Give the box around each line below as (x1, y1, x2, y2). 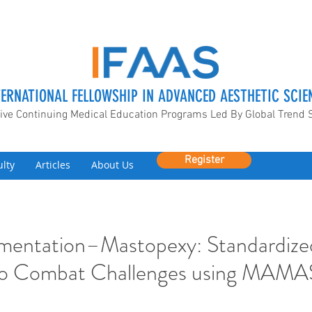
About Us (91, 158, 134, 171)
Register (184, 153, 224, 167)
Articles (36, 158, 70, 171)
